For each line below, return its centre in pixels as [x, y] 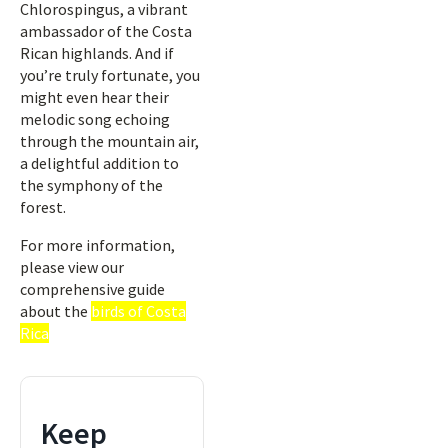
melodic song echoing [95, 119]
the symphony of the [91, 185]
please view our [72, 267]
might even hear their [94, 97]
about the [55, 311]
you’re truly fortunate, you [110, 75]
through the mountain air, [109, 141]
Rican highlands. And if [97, 53]
